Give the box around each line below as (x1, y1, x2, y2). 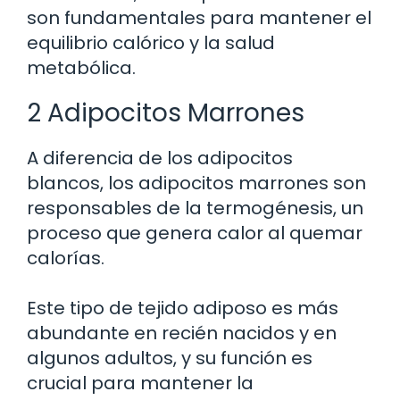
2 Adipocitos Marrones (27, 96, 304, 131)
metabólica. (27, 55, 136, 81)
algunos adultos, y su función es (27, 346, 312, 371)
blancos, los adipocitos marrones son (27, 171, 366, 196)
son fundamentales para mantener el (27, 5, 371, 31)
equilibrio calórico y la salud (27, 30, 275, 56)
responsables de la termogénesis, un (27, 196, 363, 221)
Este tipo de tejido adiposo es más (27, 296, 338, 321)
